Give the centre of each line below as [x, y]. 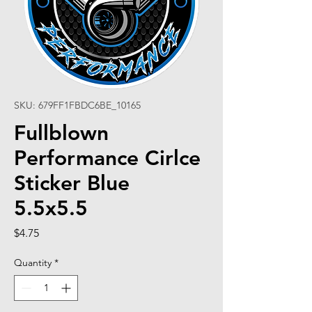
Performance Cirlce [107, 158]
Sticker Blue [72, 183]
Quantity [33, 262]
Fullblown [61, 133]
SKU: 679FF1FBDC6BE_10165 [77, 105]
